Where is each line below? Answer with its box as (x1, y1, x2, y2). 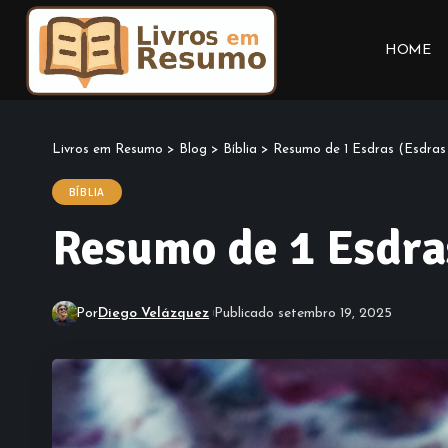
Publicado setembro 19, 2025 (213, 306, 392, 320)
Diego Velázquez (98, 306, 210, 320)
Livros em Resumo (52, 143, 163, 156)
